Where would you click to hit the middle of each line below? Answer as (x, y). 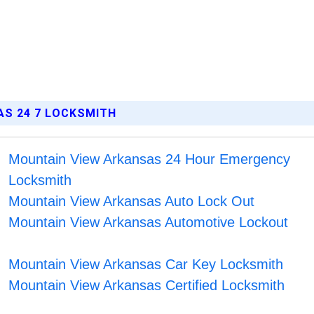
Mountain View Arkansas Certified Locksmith (147, 286)
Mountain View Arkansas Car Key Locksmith (146, 265)
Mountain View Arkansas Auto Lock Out (132, 202)
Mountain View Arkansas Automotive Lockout (149, 223)
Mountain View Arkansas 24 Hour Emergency (150, 159)
